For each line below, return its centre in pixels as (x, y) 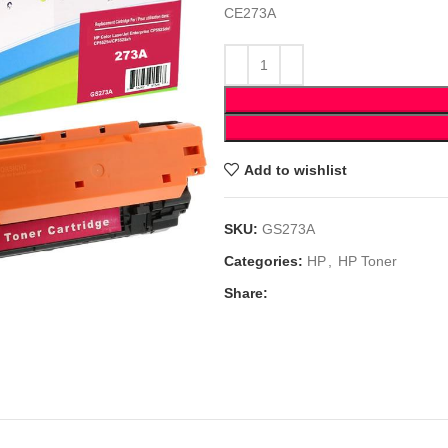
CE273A (250, 13)
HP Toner (367, 261)
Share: (246, 293)
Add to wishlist (295, 169)
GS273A (288, 229)
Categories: (263, 261)
